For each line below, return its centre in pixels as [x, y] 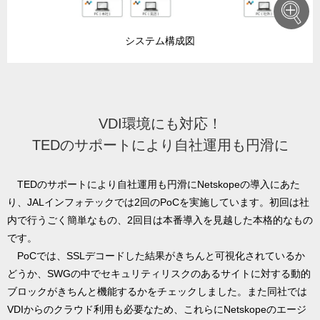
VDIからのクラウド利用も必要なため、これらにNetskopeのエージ [157, 309]
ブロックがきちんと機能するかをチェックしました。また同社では [157, 291]
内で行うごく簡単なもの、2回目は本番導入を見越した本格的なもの [160, 220]
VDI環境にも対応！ [160, 123]
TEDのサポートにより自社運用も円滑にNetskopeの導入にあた [154, 184]
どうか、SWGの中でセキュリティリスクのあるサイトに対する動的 [159, 273]
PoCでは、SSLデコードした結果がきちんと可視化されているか [156, 255]
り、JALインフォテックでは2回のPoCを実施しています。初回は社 [158, 202]
